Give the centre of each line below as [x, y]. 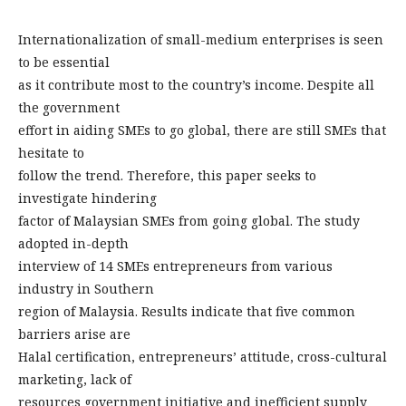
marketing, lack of [75, 379]
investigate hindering [87, 198]
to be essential [64, 62]
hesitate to [51, 153]
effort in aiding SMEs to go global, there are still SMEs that [202, 130]
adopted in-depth [73, 243]
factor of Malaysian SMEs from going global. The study [189, 221]
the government [69, 107]
